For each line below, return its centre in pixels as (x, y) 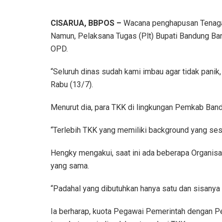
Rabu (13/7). (72, 84)
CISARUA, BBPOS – (86, 23)
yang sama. (70, 166)
